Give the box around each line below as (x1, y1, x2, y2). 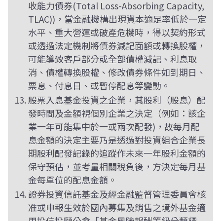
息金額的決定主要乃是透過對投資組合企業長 (28, 133, 206, 146)
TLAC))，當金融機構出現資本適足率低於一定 (28, 12, 206, 25)
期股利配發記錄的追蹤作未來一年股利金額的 (28, 147, 206, 159)
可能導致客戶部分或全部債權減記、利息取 (28, 52, 197, 65)
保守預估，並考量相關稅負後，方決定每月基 (28, 160, 206, 173)
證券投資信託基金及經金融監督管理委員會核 (28, 187, 206, 200)
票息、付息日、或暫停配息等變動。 (28, 79, 170, 92)
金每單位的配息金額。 (28, 173, 117, 186)
